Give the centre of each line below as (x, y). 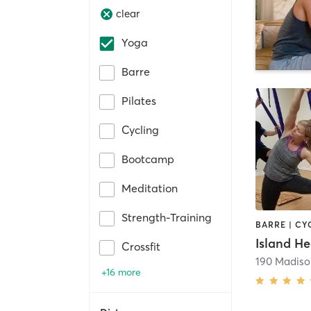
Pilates (139, 100)
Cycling (140, 129)
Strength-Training (167, 217)
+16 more (121, 272)
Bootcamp (148, 159)
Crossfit (141, 246)
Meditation (150, 188)
